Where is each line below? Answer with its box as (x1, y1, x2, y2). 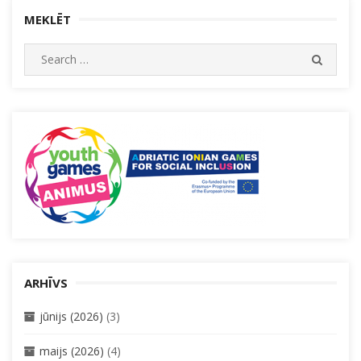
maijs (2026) (39, 343, 104, 359)
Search (23, 44, 59, 60)
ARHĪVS (24, 275, 68, 291)
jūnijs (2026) (39, 309, 103, 324)
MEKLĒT (24, 11, 71, 27)
